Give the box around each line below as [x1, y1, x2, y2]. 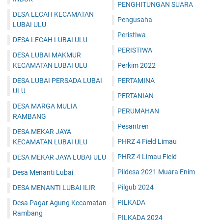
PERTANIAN [117, 92, 154, 100]
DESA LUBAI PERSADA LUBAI [13, 77, 102, 85]
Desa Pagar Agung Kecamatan [13, 199, 107, 207]
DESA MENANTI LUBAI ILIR [13, 184, 95, 192]
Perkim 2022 [117, 61, 156, 70]
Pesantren [117, 122, 149, 131]
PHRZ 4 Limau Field [117, 153, 177, 161]
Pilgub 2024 [117, 183, 154, 192]
